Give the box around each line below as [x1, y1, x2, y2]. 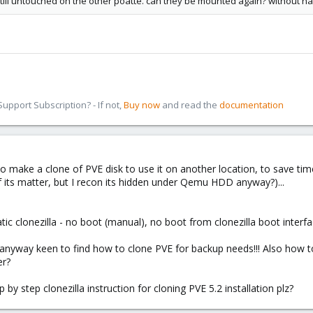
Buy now [124, 99, 160, 111]
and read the [160, 99, 219, 111]
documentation [219, 99, 284, 111]
